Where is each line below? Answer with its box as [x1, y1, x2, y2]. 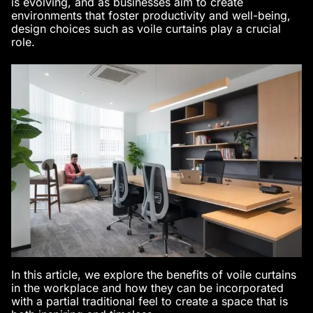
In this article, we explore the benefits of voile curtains [11, 268, 296, 282]
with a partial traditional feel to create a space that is [11, 294, 288, 309]
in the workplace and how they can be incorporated [11, 281, 284, 296]
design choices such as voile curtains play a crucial [11, 22, 281, 36]
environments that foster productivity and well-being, [11, 8, 291, 23]
